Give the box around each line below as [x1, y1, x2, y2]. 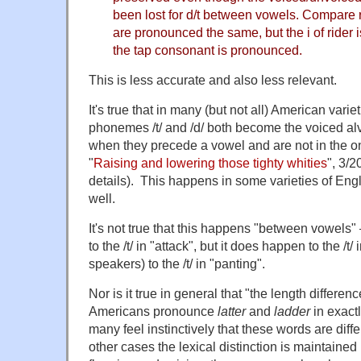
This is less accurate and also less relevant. [89, 72, 337, 87]
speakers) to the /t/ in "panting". [89, 255, 265, 271]
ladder [274, 303, 310, 318]
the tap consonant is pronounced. [113, 42, 302, 57]
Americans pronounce [89, 303, 218, 318]
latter [218, 303, 249, 318]
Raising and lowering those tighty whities [93, 155, 327, 170]
